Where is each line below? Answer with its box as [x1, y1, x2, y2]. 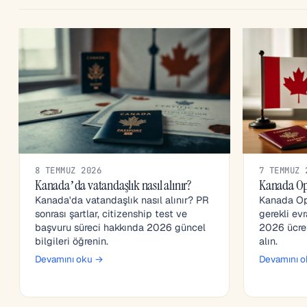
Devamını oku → [35, 253, 103, 266]
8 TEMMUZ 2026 [35, 164, 102, 177]
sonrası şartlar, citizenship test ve [35, 208, 187, 221]
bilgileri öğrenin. [35, 235, 108, 248]
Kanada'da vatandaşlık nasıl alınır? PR [35, 194, 209, 207]
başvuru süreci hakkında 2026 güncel [35, 221, 206, 234]
